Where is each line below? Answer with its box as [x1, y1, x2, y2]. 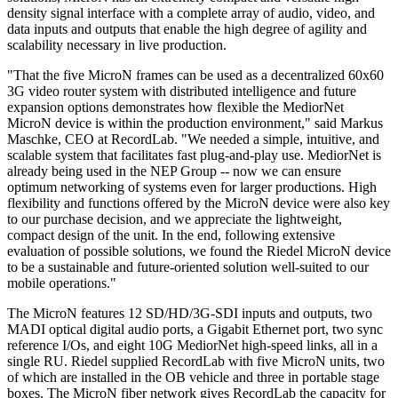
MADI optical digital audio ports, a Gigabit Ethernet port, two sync [7, 321, 383, 337]
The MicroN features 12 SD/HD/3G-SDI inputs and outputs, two [7, 305, 372, 321]
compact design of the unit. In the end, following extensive [7, 227, 335, 243]
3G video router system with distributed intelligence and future [7, 83, 356, 99]
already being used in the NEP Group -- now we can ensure [7, 163, 341, 179]
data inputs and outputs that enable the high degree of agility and [7, 20, 367, 36]
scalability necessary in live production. [7, 36, 227, 52]
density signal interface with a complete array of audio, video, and [7, 4, 375, 20]
